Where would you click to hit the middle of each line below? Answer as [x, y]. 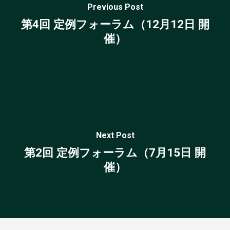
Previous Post [115, 7]
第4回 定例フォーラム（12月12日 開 [115, 24]
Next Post [115, 135]
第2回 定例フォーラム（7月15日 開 [115, 152]
